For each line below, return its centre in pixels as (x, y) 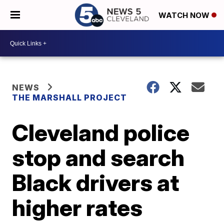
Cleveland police (101, 132)
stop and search (98, 157)
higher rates (77, 207)
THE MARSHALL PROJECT (70, 97)
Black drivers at (96, 182)
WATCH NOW (185, 15)
